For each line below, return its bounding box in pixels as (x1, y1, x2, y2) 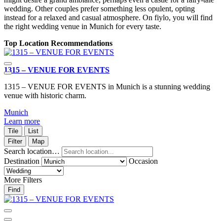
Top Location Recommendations (4, 39, 112, 48)
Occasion (129, 157, 158, 166)
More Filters (4, 176, 42, 184)
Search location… (4, 147, 60, 156)
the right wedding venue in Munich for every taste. (4, 22, 161, 31)
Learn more (4, 117, 40, 126)
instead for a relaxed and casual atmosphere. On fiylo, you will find (4, 13, 213, 22)
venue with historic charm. (4, 91, 86, 100)
